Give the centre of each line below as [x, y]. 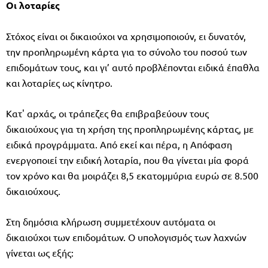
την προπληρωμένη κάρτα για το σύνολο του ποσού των [127, 51]
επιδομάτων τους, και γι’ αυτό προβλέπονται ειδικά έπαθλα [133, 67]
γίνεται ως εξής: [40, 252]
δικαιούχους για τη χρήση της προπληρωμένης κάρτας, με [130, 128]
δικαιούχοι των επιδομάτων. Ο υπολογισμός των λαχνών [126, 237]
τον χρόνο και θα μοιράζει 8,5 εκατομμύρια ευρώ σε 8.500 [132, 175]
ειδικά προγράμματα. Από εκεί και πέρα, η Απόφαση [119, 144]
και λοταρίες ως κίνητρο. [59, 82]
